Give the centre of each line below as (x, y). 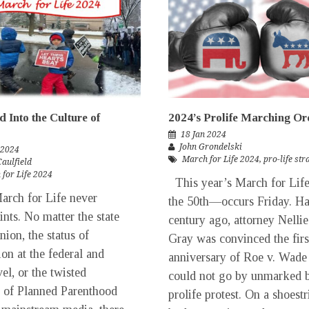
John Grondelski (211, 147)
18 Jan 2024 (203, 134)
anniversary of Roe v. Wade (238, 257)
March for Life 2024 (221, 159)
